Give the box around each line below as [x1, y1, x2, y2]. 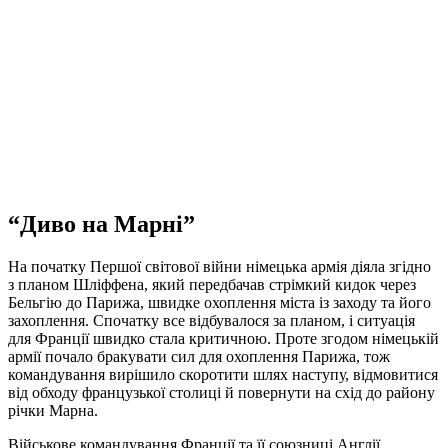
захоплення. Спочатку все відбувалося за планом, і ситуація [8, 311, 415, 329]
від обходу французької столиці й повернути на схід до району [8, 383, 435, 401]
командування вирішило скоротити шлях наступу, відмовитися [8, 365, 438, 383]
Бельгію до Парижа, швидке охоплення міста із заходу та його [8, 293, 431, 311]
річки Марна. [8, 401, 98, 419]
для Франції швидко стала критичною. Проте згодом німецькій [8, 329, 439, 347]
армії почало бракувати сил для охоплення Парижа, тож [8, 347, 390, 365]
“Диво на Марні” [8, 210, 195, 237]
